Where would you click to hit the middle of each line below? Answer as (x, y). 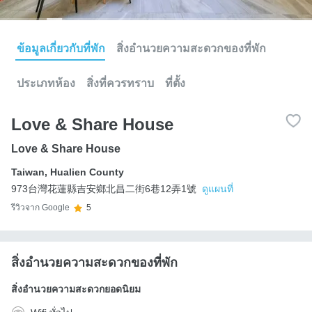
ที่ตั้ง (175, 83)
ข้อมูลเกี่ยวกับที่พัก (61, 48)
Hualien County (87, 172)
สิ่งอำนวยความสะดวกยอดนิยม (76, 289)
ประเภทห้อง (46, 83)
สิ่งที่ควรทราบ (120, 83)
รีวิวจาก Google (40, 208)
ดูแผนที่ (218, 188)
